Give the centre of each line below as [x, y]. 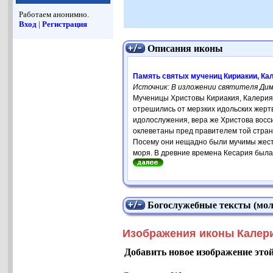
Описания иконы [186, 49]
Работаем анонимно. [54, 15]
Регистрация [65, 24]
